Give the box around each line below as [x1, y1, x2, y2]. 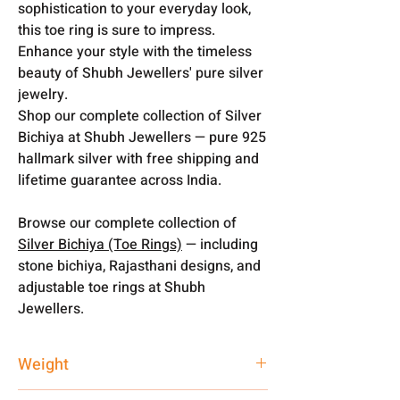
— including [182, 233, 258, 255]
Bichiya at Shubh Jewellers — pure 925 [18, 126, 266, 148]
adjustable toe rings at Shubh [18, 276, 205, 298]
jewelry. [18, 83, 68, 105]
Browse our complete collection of [18, 212, 237, 234]
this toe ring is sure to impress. [18, 19, 215, 41]
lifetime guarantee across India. [18, 169, 221, 191]
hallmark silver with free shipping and [18, 147, 259, 170]
